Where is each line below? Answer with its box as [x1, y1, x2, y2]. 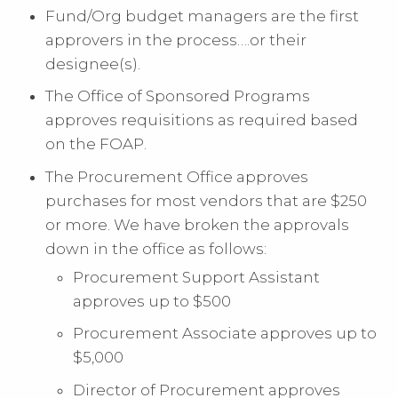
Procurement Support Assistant [73, 267, 321, 286]
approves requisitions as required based [45, 111, 359, 130]
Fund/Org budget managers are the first [45, 6, 360, 25]
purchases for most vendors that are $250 [45, 191, 368, 210]
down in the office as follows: [45, 239, 267, 258]
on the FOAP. [45, 135, 147, 154]
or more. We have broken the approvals [45, 215, 350, 234]
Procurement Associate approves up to [73, 324, 378, 343]
